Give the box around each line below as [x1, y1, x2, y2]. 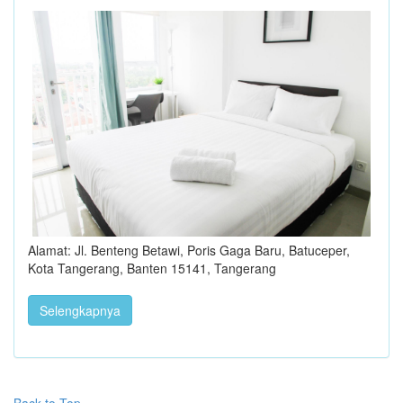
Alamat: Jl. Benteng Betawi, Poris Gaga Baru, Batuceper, [28, 240, 350, 259]
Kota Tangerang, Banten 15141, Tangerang [28, 258, 276, 277]
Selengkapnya [40, 300, 121, 319]
